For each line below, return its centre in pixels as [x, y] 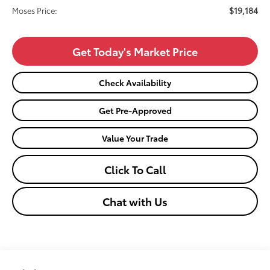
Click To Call [135, 170]
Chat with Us [135, 202]
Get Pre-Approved [135, 111]
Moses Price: [35, 11]
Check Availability [135, 83]
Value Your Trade [135, 138]
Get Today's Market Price [135, 52]
